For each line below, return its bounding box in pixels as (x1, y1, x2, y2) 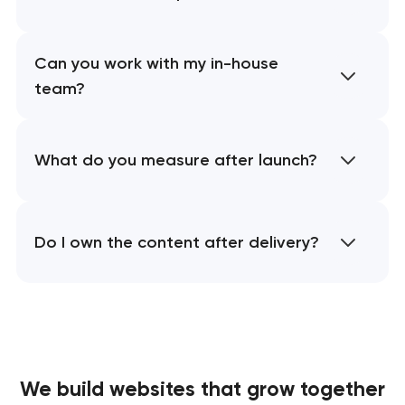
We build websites (20, 377, 201, 402)
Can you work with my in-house (33, 53, 278, 74)
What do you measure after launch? (33, 150, 317, 171)
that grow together (201, 377, 385, 402)
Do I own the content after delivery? (33, 231, 319, 252)
